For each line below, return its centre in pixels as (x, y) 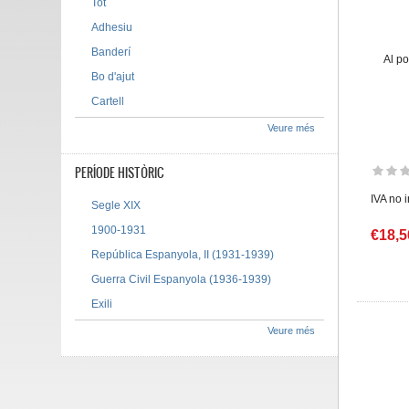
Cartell (108, 101)
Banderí (111, 52)
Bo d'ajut (113, 77)
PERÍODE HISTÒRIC (120, 173)
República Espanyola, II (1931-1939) (183, 255)
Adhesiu (112, 27)
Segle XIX (116, 205)
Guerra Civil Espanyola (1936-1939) (182, 279)
